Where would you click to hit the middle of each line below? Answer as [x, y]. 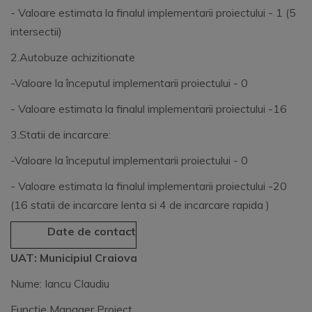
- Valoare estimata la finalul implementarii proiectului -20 [149, 186]
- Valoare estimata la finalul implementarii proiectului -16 [149, 109]
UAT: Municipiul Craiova [74, 258]
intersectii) [36, 31]
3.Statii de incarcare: [61, 134]
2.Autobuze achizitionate [73, 57]
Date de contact [73, 231]
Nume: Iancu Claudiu [60, 283]
